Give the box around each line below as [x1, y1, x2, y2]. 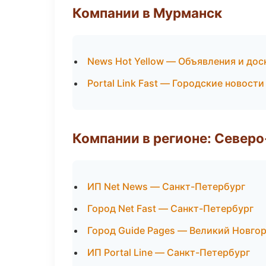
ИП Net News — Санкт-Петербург [87, 180, 245, 192]
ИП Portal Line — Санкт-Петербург [87, 246, 250, 258]
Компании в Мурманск [72, 5, 222, 21]
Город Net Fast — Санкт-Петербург [87, 202, 254, 214]
